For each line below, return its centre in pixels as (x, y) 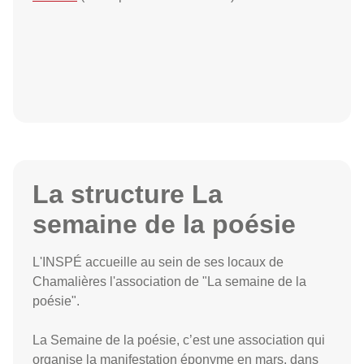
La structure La (128, 194)
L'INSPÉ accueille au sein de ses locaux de (158, 262)
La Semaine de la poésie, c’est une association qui (179, 340)
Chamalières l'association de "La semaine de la (169, 282)
